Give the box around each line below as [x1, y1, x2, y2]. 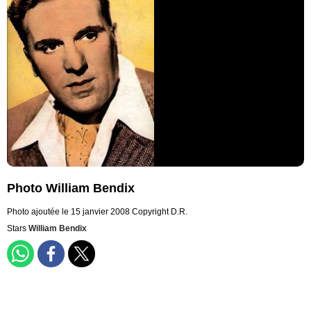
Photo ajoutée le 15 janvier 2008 [7, 207, 130, 217]
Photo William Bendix [7, 181, 135, 196]
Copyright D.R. [132, 207, 187, 217]
